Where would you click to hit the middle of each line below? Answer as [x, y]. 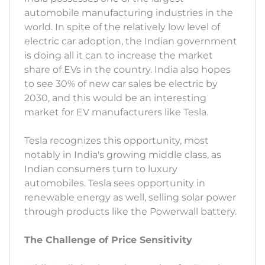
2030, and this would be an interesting [115, 98]
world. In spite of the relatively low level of [122, 27]
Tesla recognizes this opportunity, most [117, 141]
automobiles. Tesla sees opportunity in [115, 183]
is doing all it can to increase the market [119, 56]
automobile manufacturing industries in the [129, 13]
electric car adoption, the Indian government [131, 41]
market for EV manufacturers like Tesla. [116, 112]
